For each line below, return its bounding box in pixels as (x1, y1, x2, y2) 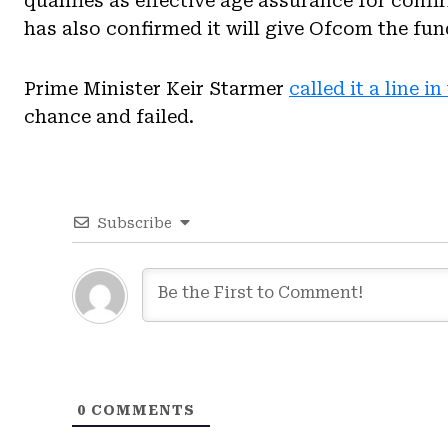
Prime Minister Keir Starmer (24, 77, 289, 99)
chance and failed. (24, 105, 194, 127)
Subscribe (97, 214, 173, 231)
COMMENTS (86, 401, 196, 418)
